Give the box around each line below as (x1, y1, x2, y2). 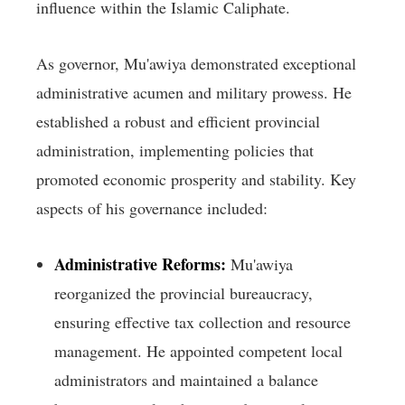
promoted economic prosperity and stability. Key (36, 168, 356, 191)
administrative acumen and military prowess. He (36, 81, 352, 104)
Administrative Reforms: (54, 252, 226, 277)
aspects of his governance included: (36, 197, 268, 220)
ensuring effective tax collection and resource (54, 311, 351, 334)
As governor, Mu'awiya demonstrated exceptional (36, 52, 356, 75)
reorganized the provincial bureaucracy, (54, 282, 313, 305)
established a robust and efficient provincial (36, 110, 320, 133)
